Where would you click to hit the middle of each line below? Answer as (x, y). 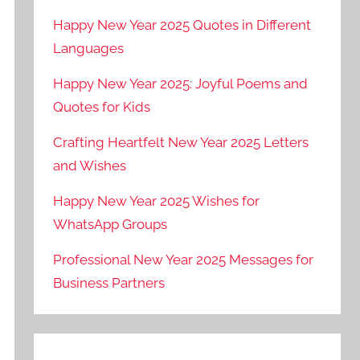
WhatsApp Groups (110, 224)
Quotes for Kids (102, 107)
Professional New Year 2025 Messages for (184, 259)
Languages (89, 49)
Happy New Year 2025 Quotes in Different (182, 25)
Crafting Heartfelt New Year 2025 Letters (181, 142)
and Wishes (90, 165)
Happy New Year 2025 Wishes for (157, 200)
